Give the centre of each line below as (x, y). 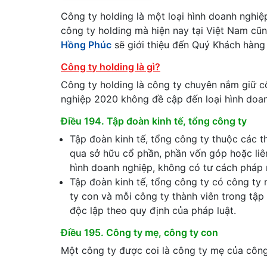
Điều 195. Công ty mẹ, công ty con (139, 232)
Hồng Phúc (86, 45)
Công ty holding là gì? (111, 67)
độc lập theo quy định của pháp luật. (153, 210)
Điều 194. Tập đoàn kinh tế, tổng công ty (154, 121)
